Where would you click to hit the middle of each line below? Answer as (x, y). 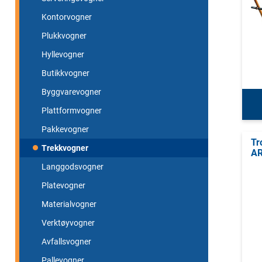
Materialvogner (69, 204)
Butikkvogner (65, 73)
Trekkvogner (65, 148)
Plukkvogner (64, 35)
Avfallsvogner (66, 241)
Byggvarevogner (71, 92)
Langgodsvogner (73, 166)
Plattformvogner (72, 110)
